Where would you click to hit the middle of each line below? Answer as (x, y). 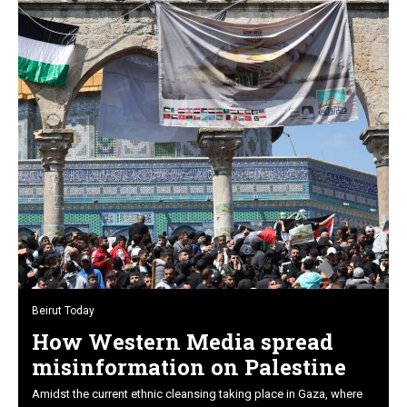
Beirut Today (63, 310)
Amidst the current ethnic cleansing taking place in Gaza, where (197, 393)
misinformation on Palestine (189, 367)
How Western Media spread (183, 341)
